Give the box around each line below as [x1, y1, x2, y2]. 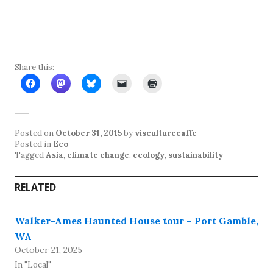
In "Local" [15, 259, 51, 270]
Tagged [15, 149, 46, 160]
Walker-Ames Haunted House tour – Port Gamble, [15, 214, 258, 227]
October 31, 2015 [55, 127, 122, 138]
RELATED [15, 180, 56, 194]
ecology [133, 149, 165, 160]
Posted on [15, 127, 55, 138]
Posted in [15, 138, 53, 149]
